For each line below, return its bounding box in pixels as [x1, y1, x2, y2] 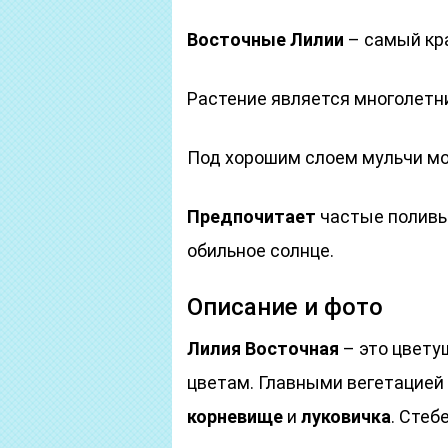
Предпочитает [187, 206, 316, 227]
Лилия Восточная [187, 338, 339, 359]
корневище [187, 406, 283, 427]
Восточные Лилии [187, 29, 344, 50]
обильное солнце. [187, 240, 334, 261]
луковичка [301, 406, 391, 427]
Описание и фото [187, 293, 383, 321]
